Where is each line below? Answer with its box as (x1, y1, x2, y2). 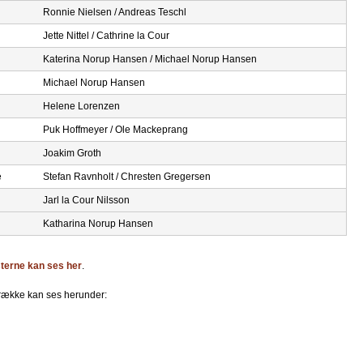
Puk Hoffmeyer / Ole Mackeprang (43, 124, 188, 136)
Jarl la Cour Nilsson (43, 194, 130, 207)
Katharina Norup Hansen (43, 218, 153, 230)
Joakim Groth (43, 147, 101, 160)
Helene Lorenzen (43, 100, 120, 113)
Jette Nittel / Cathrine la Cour (43, 30, 169, 42)
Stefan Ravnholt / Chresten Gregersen (43, 171, 211, 183)
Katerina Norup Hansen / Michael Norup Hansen (43, 53, 257, 66)
